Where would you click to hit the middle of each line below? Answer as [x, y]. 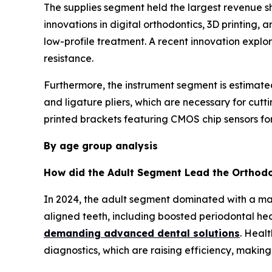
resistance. [69, 58]
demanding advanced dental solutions [142, 233]
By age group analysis [101, 145]
